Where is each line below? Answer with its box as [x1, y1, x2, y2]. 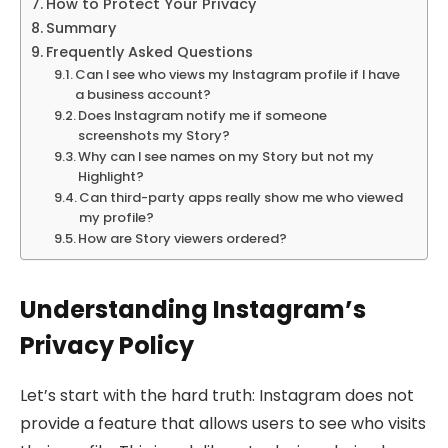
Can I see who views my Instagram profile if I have [75, 64, 401, 84]
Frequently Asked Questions [45, 41, 253, 62]
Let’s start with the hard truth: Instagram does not [20, 384, 414, 408]
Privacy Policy [20, 329, 194, 363]
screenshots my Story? [78, 125, 231, 145]
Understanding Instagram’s [20, 293, 366, 327]
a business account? [75, 84, 212, 104]
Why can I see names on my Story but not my [78, 146, 375, 166]
